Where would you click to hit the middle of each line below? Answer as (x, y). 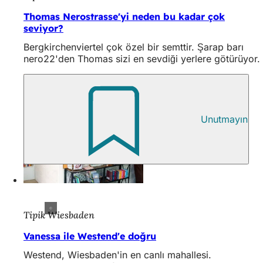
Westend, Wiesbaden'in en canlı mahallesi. (117, 254)
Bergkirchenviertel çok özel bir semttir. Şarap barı (134, 47)
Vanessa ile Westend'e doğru (90, 236)
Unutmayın (224, 119)
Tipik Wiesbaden (59, 215)
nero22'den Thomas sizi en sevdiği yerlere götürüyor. (142, 59)
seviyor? (43, 28)
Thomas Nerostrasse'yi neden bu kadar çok (124, 17)
